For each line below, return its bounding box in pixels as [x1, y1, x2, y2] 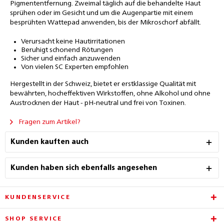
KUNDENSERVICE [5, 194, 71, 200]
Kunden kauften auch [10, 138, 88, 145]
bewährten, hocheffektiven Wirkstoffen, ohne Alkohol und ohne [10, 90, 210, 97]
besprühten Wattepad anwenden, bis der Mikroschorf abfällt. [10, 19, 201, 26]
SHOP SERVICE [5, 216, 62, 222]
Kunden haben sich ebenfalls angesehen [10, 164, 157, 171]
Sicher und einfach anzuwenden [21, 55, 120, 62]
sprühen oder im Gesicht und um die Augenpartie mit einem [10, 9, 193, 16]
